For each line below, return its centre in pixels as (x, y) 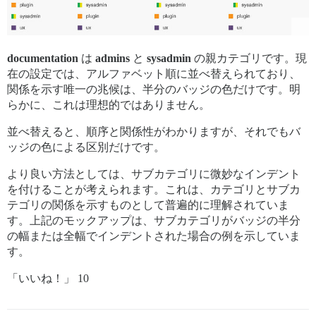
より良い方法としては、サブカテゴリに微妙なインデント (154, 174)
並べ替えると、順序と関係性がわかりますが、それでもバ (154, 132)
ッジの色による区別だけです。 (86, 147)
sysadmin (169, 59)
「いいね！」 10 (48, 279)
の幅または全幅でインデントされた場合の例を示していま (154, 236)
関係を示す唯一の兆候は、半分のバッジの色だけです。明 (154, 90)
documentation (43, 59)
